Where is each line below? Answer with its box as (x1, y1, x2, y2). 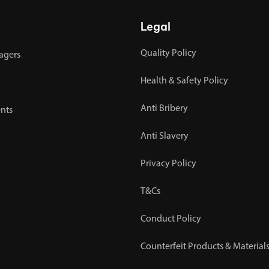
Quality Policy (141, 48, 196, 58)
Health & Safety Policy (141, 76, 228, 86)
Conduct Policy (141, 214, 201, 224)
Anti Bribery (141, 103, 188, 113)
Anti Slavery (141, 131, 189, 141)
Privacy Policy (141, 159, 196, 169)
